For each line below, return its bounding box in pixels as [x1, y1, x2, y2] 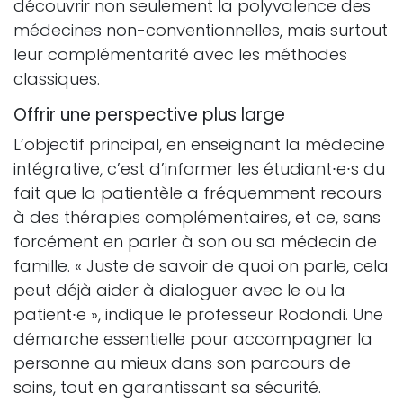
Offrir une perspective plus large [13, 103, 285, 127]
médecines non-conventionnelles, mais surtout [13, 19, 388, 41]
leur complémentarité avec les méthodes [13, 43, 347, 66]
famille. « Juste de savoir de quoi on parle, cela [13, 255, 389, 277]
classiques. [13, 67, 100, 90]
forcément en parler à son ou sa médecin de [13, 230, 377, 253]
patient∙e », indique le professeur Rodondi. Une [13, 303, 383, 326]
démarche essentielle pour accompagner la [13, 327, 372, 350]
